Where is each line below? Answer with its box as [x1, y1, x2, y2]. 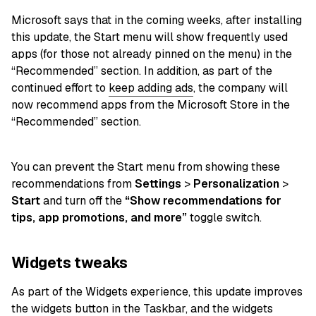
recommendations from [11, 176, 135, 191]
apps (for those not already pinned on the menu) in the [11, 46, 292, 61]
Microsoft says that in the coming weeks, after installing [11, 12, 302, 28]
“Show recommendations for [125, 193, 281, 208]
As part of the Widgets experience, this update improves [11, 284, 303, 300]
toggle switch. [187, 209, 262, 225]
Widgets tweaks [11, 253, 128, 272]
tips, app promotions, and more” [11, 209, 187, 225]
